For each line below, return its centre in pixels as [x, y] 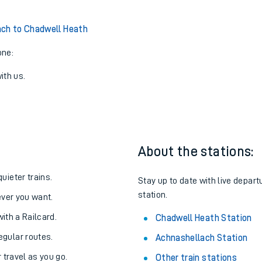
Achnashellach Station [202, 238]
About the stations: [196, 151]
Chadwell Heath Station [204, 218]
